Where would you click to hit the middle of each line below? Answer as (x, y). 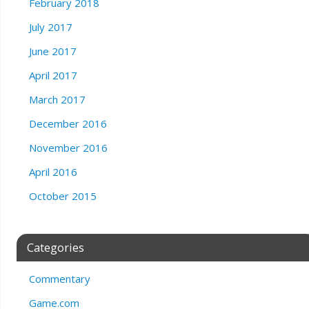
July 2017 (50, 27)
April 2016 (53, 172)
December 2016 (68, 124)
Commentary (59, 279)
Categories (55, 248)
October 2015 (62, 196)
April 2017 (53, 76)
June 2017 (52, 51)
